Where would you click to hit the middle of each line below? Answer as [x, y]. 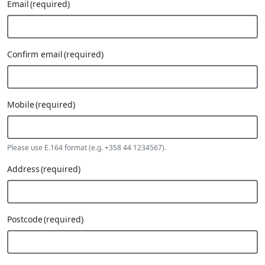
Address [23, 169]
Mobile [21, 104]
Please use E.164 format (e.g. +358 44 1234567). [87, 148]
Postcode [25, 219]
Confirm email [35, 54]
